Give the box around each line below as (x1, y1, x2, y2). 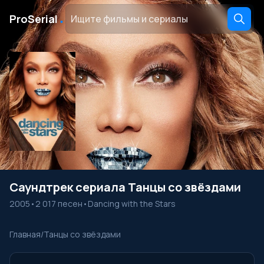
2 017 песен (35, 198, 82, 209)
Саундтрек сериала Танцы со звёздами (9, 179, 241, 195)
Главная (9, 229, 41, 240)
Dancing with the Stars (88, 198, 176, 209)
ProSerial (9, 12, 58, 26)
